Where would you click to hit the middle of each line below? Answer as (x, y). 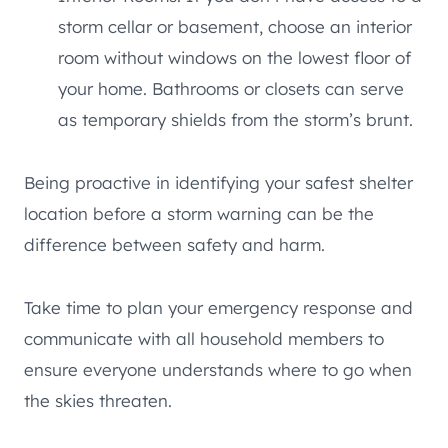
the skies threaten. (98, 400)
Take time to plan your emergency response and (218, 307)
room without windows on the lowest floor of (234, 57)
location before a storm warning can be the (199, 213)
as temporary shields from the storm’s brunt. (235, 119)
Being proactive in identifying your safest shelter (218, 182)
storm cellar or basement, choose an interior (235, 26)
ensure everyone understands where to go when (218, 369)
